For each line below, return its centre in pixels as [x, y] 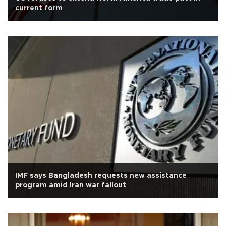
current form [39, 8]
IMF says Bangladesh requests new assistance [101, 176]
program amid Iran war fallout [71, 185]
